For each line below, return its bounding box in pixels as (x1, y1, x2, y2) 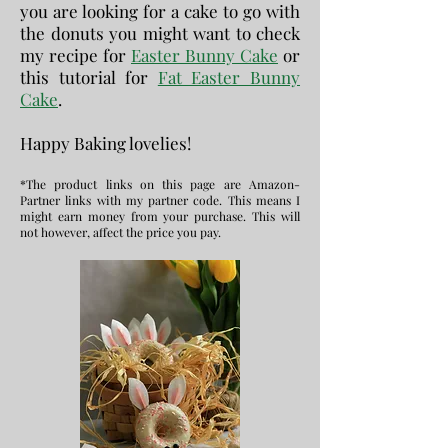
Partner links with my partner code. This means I (20, 192, 300, 208)
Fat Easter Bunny (157, 66, 301, 88)
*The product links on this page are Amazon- (20, 176, 300, 192)
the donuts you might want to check (20, 22, 300, 44)
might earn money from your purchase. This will (20, 208, 300, 224)
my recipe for (20, 44, 131, 66)
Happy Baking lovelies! (20, 132, 191, 154)
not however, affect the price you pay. (20, 224, 221, 240)
